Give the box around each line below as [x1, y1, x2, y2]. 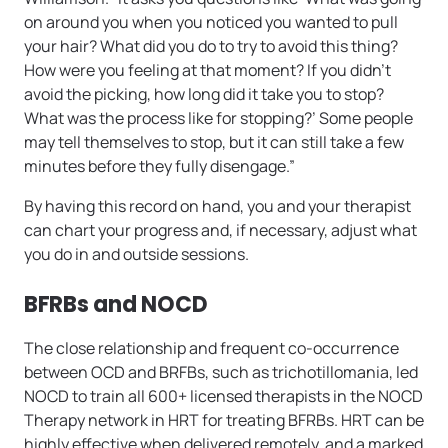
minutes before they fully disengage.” [24, 155, 295, 178]
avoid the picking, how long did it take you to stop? [24, 83, 384, 106]
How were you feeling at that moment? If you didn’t [24, 59, 391, 82]
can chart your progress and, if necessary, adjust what [24, 219, 417, 242]
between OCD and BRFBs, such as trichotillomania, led [24, 361, 418, 384]
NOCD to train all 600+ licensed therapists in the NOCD [24, 385, 423, 408]
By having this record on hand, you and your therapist [24, 195, 411, 218]
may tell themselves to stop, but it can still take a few [24, 131, 404, 154]
